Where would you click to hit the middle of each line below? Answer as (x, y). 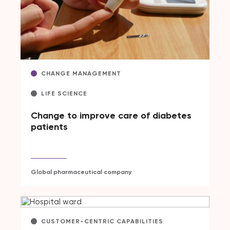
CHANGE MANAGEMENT (81, 74)
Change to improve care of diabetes (111, 116)
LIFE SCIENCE (64, 94)
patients (49, 127)
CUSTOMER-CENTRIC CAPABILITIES (102, 222)
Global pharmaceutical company (81, 172)
